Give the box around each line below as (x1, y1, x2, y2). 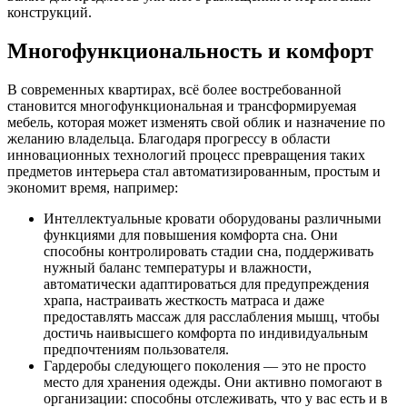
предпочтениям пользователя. (44, 341, 229, 357)
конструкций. (7, 4, 92, 20)
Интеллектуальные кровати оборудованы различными (44, 210, 382, 226)
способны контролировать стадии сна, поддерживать (44, 243, 373, 259)
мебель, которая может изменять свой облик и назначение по (7, 114, 385, 130)
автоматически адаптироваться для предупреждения (44, 275, 369, 292)
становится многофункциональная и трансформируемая (7, 97, 356, 114)
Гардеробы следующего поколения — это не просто (44, 357, 366, 373)
